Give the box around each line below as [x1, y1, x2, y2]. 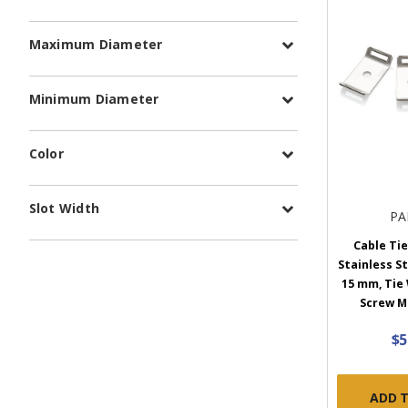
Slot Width [28, 199, 99, 218]
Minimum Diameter [28, 90, 159, 108]
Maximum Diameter [28, 36, 163, 54]
